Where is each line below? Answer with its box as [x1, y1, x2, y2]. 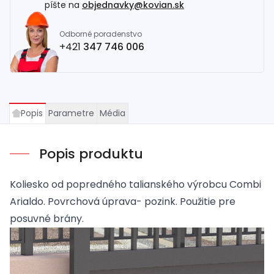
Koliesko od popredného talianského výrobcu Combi [10, 177, 261, 191]
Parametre [48, 106, 94, 119]
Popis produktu [39, 144, 143, 163]
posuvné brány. [10, 211, 84, 226]
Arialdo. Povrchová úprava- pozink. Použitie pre [10, 194, 235, 209]
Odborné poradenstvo [59, 29, 142, 40]
